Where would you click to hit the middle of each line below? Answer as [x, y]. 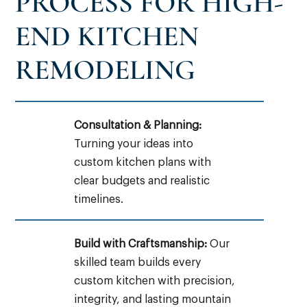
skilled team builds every [137, 262]
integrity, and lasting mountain [152, 299]
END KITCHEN [107, 36]
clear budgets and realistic [142, 181]
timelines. [98, 199]
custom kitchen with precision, [154, 281]
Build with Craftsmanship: [140, 244]
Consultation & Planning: [137, 125]
